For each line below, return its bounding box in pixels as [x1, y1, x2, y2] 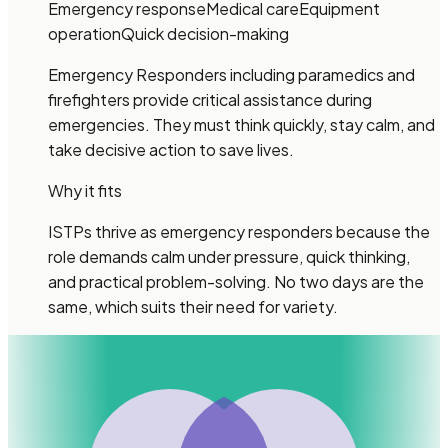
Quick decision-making [121, 23, 289, 45]
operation [48, 23, 121, 45]
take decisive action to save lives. [48, 139, 294, 161]
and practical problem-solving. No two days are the [48, 271, 424, 293]
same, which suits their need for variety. [48, 296, 338, 318]
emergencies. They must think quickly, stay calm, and [48, 114, 435, 136]
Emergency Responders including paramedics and [48, 64, 415, 86]
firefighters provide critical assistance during [48, 89, 372, 111]
